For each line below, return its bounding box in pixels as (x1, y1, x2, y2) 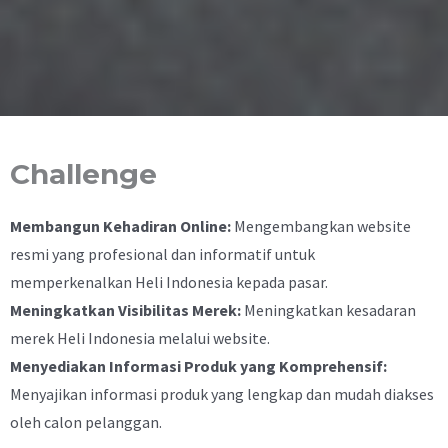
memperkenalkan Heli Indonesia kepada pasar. (10, 271, 328, 292)
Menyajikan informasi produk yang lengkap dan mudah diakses (10, 383, 434, 404)
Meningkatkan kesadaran (241, 299, 416, 320)
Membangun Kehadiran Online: (10, 215, 231, 236)
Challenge (10, 156, 157, 191)
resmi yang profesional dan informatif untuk (10, 243, 315, 264)
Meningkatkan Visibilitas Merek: (10, 299, 241, 320)
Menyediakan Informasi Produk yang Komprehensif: (10, 355, 387, 376)
